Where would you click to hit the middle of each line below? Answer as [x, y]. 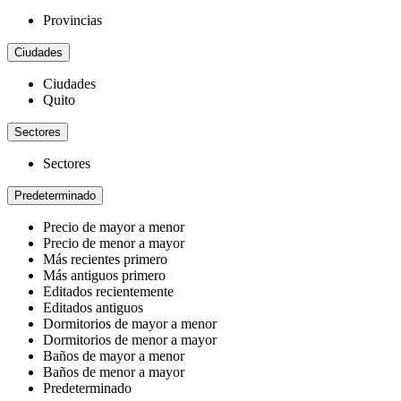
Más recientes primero [105, 259]
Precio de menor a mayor [114, 243]
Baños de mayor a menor [114, 356]
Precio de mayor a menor [114, 227]
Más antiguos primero [104, 275]
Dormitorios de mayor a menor [130, 324]
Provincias [73, 20]
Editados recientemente [108, 291]
